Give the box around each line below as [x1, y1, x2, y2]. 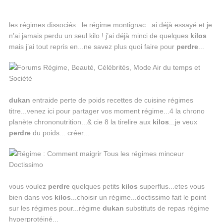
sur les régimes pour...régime [8, 204, 103, 212]
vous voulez [8, 182, 48, 190]
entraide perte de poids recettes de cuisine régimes [30, 96, 193, 104]
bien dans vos [8, 193, 55, 201]
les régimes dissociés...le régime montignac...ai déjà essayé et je [8, 21, 212, 29]
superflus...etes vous [137, 182, 205, 190]
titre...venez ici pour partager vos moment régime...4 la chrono [8, 107, 205, 115]
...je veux [168, 118, 197, 126]
